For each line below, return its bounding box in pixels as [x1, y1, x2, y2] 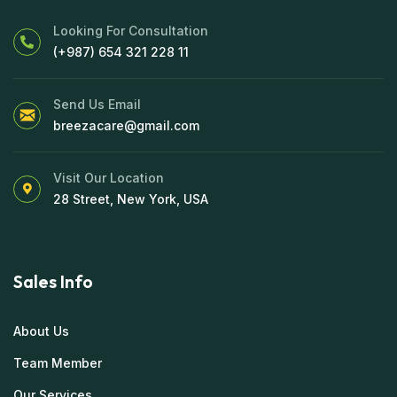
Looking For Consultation [53, 23, 208, 39]
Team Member [13, 355, 102, 371]
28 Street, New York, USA [53, 191, 208, 207]
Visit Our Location [53, 170, 164, 186]
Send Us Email [53, 97, 141, 113]
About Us [13, 323, 69, 339]
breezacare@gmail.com [53, 118, 199, 134]
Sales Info [13, 270, 93, 293]
